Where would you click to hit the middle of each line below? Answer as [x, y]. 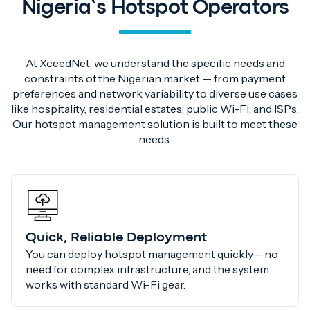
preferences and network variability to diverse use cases [155, 94]
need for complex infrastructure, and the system [147, 270]
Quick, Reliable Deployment [116, 238]
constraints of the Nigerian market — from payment [155, 79]
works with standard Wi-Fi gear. [106, 285]
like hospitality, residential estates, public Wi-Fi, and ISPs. [155, 109]
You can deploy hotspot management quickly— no [152, 254]
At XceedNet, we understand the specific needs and [155, 63]
